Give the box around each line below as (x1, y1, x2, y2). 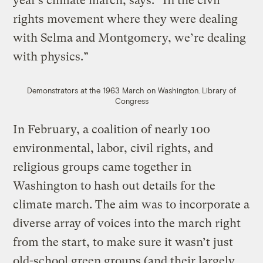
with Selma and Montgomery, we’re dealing (13, 31, 247, 45)
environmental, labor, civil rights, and (13, 141, 214, 155)
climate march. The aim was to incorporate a (13, 197, 250, 211)
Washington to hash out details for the (13, 178, 216, 193)
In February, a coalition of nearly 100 (13, 122, 211, 136)
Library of (202, 85, 236, 95)
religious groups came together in (13, 160, 192, 174)
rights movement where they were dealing (13, 12, 238, 26)
